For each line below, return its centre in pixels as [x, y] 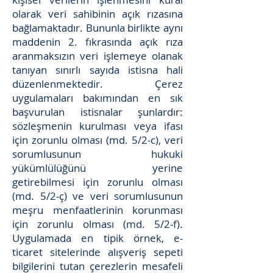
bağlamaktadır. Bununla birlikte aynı [97, 28]
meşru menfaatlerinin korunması [97, 210]
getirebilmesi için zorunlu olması [97, 182]
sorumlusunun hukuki [97, 154]
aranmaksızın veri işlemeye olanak [97, 56]
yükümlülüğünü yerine [97, 168]
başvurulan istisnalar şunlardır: [97, 112]
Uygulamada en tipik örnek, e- [97, 238]
